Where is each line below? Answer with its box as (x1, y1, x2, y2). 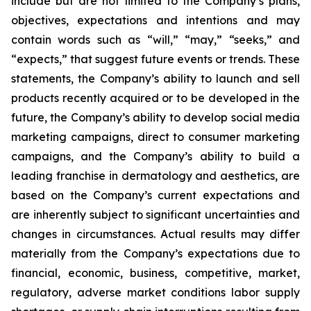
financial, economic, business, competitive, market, (11, 266, 300, 280)
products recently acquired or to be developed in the (11, 91, 300, 105)
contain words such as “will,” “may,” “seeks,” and (11, 33, 300, 47)
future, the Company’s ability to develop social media (11, 110, 300, 124)
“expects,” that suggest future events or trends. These (11, 52, 300, 66)
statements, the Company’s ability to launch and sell (11, 72, 300, 85)
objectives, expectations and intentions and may (11, 13, 300, 27)
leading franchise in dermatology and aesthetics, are (11, 169, 300, 183)
